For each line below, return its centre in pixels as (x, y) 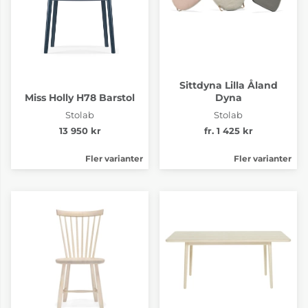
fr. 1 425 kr (228, 131)
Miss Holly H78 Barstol (80, 97)
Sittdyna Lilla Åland (228, 85)
